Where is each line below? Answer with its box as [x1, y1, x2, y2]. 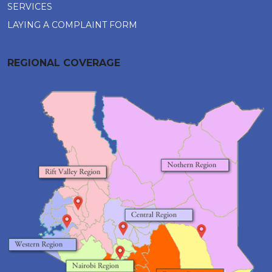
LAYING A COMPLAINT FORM [7, 19, 137, 30]
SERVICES [7, 1, 52, 12]
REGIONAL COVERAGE [7, 57, 120, 69]
